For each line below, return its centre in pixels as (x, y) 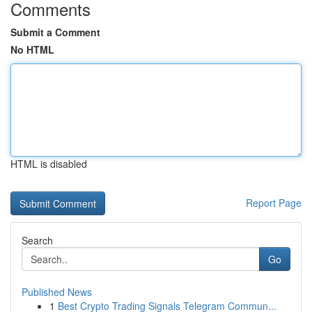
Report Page (274, 203)
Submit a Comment (55, 32)
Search (37, 240)
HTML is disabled (49, 164)
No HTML (32, 49)
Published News (57, 292)
